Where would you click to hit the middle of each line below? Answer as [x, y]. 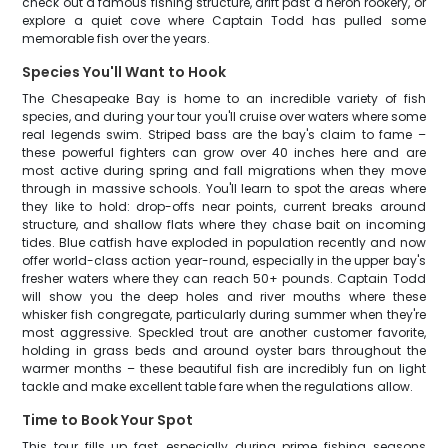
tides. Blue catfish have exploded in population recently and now [224, 242]
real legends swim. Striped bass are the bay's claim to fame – [224, 134]
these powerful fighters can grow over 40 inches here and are [224, 152]
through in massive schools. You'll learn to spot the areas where [224, 188]
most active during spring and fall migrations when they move [224, 170]
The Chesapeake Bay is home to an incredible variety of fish [224, 98]
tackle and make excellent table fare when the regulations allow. [218, 386]
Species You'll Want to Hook [124, 72]
